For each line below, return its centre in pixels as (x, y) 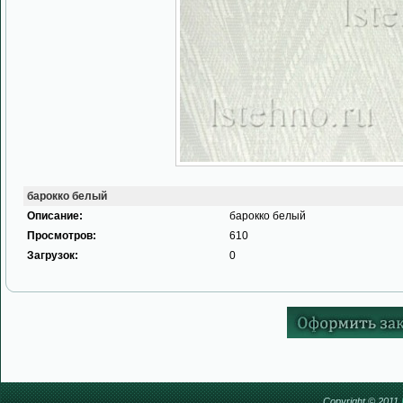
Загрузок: (53, 255)
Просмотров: (62, 236)
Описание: (55, 216)
